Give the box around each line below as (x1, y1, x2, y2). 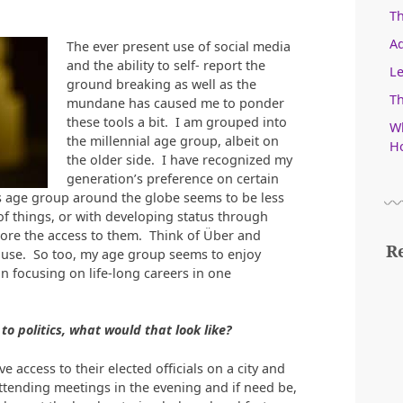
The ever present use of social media (67, 37, 291, 55)
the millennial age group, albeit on (67, 131, 280, 149)
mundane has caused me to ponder (67, 94, 285, 112)
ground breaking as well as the (67, 75, 257, 93)
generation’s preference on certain (67, 169, 280, 187)
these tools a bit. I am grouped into (67, 112, 288, 130)
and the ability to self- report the (67, 56, 266, 74)
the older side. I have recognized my (67, 150, 293, 168)
